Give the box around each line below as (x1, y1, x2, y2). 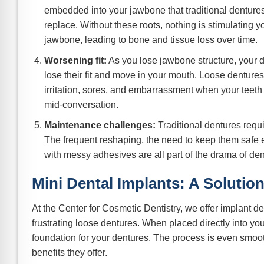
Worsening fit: (44, 55, 107, 65)
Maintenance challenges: (44, 120, 156, 130)
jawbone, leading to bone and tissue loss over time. (44, 35, 258, 45)
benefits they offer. (32, 247, 107, 258)
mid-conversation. (44, 99, 118, 110)
